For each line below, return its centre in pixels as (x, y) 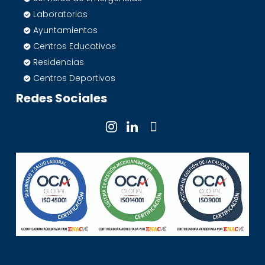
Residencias (59, 62)
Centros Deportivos (75, 78)
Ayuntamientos (66, 30)
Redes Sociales (62, 98)
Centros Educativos (75, 46)
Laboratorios (61, 14)
